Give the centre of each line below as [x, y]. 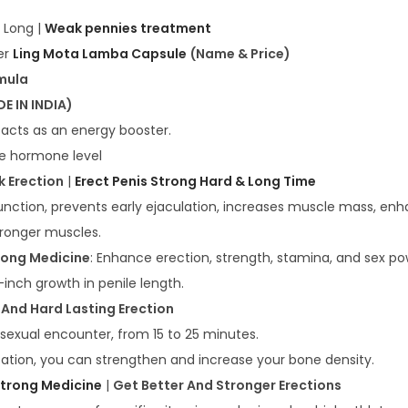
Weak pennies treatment [128, 29]
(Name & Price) [240, 54]
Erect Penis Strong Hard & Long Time [195, 182]
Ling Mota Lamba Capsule [100, 54]
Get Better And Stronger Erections [227, 386]
